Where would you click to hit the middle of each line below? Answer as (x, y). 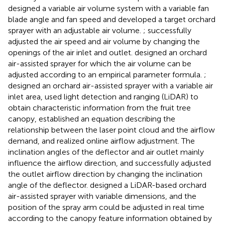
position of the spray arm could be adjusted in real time (106, 207)
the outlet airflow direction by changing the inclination (105, 174)
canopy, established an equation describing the (92, 119)
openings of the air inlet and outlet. (71, 52)
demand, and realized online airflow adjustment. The (101, 141)
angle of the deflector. (49, 185)
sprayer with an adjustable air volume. (76, 30)
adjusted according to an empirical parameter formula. (106, 74)
